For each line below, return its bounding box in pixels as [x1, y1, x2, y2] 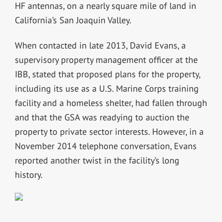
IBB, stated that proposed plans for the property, [14, 68, 200, 80]
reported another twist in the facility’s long [14, 155, 179, 166]
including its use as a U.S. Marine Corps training [14, 83, 199, 95]
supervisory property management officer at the [14, 54, 198, 66]
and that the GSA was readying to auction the [14, 111, 189, 123]
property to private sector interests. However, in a [14, 126, 204, 138]
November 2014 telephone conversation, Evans [14, 140, 197, 152]
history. [14, 169, 43, 181]
